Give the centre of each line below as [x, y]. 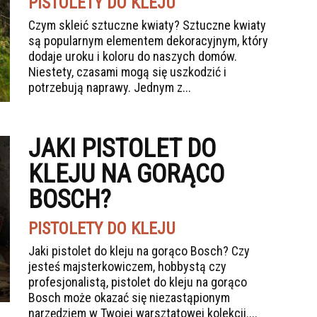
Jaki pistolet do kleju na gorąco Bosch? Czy [139, 251]
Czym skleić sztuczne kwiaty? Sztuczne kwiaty [147, 25]
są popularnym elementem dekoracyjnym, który [148, 41]
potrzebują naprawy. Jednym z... [110, 87]
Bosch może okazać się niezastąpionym [129, 298]
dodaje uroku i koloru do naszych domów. [133, 56]
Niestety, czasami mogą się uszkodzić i [127, 72]
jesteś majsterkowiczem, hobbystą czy [127, 266]
